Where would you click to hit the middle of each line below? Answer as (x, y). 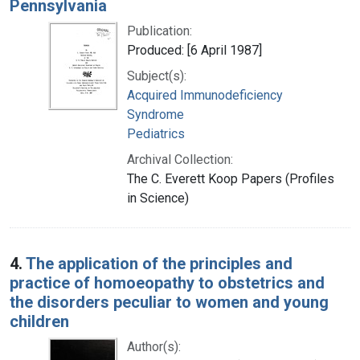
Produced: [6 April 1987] (194, 50)
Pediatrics (156, 133)
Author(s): (154, 346)
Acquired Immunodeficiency (205, 95)
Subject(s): (157, 76)
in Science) (158, 198)
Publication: (160, 31)
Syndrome (155, 114)
